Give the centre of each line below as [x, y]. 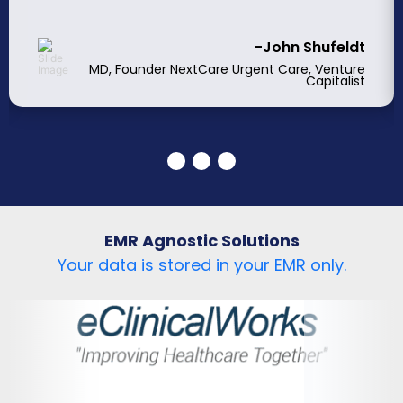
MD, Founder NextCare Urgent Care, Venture [227, 69]
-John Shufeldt [310, 47]
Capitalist [336, 81]
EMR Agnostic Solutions [201, 240]
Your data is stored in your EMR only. [201, 264]
